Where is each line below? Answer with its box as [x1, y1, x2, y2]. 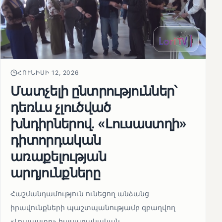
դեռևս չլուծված [10, 99, 111, 115]
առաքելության [10, 148, 107, 165]
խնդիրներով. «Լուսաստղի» [10, 115, 187, 132]
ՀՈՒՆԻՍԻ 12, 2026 [17, 69, 79, 77]
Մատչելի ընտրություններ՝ [10, 83, 177, 99]
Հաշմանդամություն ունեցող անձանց [10, 189, 149, 198]
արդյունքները [10, 165, 101, 181]
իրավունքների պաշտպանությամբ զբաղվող [10, 203, 175, 212]
